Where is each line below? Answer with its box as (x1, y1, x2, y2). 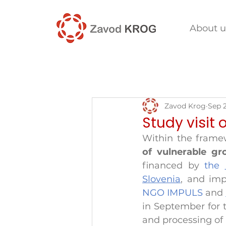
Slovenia (142, 174, 181, 185)
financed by (142, 160, 204, 171)
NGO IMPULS (142, 187, 206, 198)
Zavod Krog (164, 101, 206, 110)
